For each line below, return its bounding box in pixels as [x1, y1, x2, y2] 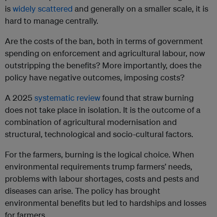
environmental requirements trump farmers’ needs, [5, 161, 192, 172]
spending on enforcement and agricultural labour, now [5, 48, 205, 59]
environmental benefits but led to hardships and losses [5, 198, 206, 208]
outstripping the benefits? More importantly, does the [5, 60, 201, 71]
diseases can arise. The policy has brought [5, 186, 160, 196]
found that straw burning [100, 93, 194, 103]
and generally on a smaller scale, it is [73, 3, 208, 14]
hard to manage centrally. [5, 15, 98, 26]
